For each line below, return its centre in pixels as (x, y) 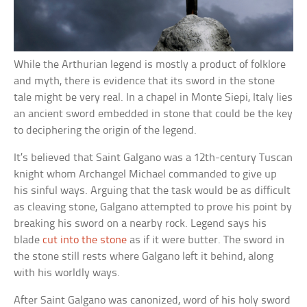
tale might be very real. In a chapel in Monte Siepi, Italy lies (153, 97)
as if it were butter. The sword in (206, 240)
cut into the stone (85, 240)
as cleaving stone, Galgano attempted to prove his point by (153, 207)
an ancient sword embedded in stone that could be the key (153, 114)
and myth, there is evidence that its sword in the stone (145, 81)
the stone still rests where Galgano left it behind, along (144, 256)
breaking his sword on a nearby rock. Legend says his (140, 223)
